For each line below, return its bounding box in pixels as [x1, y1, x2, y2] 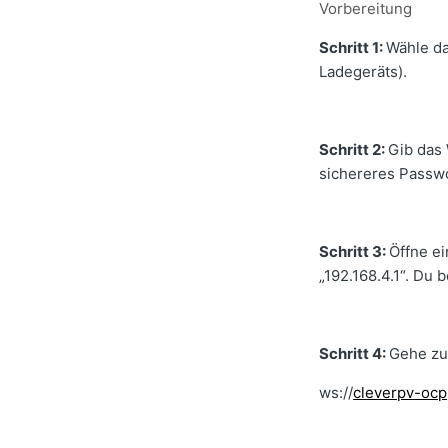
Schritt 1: [319, 38, 387, 58]
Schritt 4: [319, 344, 390, 364]
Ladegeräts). [319, 62, 408, 82]
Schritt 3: [319, 242, 390, 262]
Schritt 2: [319, 140, 389, 160]
